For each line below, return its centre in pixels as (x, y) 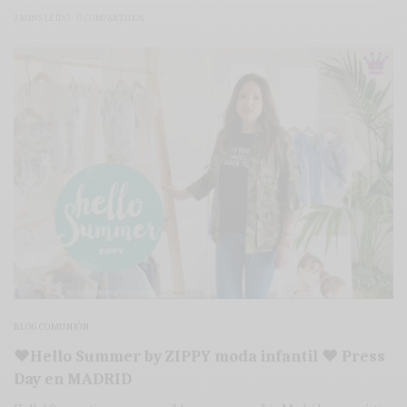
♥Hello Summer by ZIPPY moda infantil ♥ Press (199, 357)
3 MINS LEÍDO (42, 18)
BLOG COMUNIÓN (52, 327)
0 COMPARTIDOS (110, 18)
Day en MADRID (73, 380)
